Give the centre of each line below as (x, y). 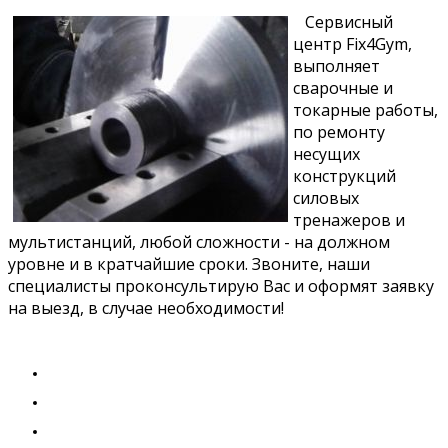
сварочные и (343, 87)
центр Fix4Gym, (352, 43)
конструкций (344, 175)
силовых (326, 197)
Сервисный (343, 21)
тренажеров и (349, 219)
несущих (326, 153)
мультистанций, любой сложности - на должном (199, 241)
